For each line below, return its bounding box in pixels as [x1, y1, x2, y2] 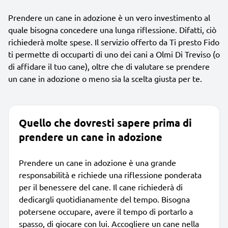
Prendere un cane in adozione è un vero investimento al [8, 12, 210, 22]
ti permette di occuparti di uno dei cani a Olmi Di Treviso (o [8, 48, 220, 59]
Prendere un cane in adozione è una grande [19, 157, 176, 167]
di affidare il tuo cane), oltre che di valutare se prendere [8, 61, 210, 71]
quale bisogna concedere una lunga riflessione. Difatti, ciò [8, 24, 216, 35]
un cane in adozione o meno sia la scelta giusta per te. [8, 73, 202, 83]
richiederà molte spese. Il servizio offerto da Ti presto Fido [8, 36, 219, 47]
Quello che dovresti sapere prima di [19, 116, 192, 129]
